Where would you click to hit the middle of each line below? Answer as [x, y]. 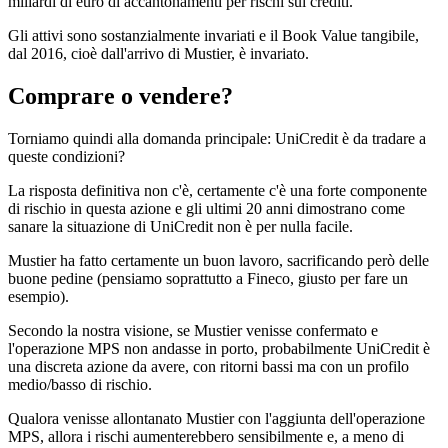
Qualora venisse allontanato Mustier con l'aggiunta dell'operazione [216, 418]
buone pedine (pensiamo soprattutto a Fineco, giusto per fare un [208, 278]
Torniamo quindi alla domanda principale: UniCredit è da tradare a [217, 138]
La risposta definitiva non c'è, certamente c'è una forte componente [217, 190]
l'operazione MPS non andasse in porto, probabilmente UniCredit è [219, 348]
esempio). [38, 296]
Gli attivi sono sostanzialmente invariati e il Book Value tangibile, [213, 36]
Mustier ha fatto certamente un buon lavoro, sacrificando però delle [218, 260]
